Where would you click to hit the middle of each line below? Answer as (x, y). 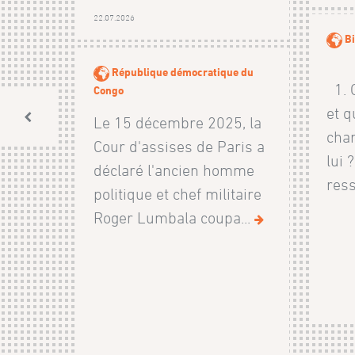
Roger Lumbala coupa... (174, 218)
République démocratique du (183, 72)
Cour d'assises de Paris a (179, 147)
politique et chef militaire (178, 195)
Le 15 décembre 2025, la (178, 123)
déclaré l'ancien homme (174, 171)
